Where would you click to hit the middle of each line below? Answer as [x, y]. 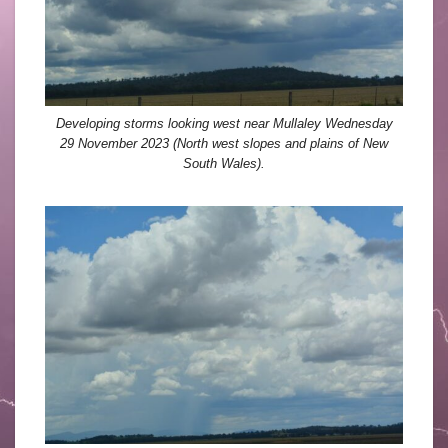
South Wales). [224, 164]
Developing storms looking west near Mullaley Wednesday [224, 124]
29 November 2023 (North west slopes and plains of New [224, 144]
